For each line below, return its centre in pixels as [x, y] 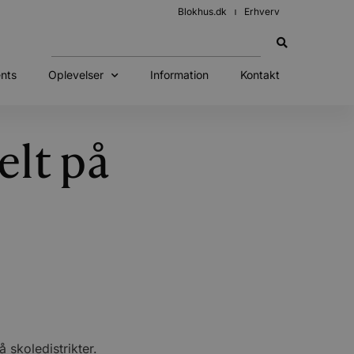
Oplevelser [75, 75]
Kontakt [260, 75]
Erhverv [262, 11]
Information [179, 75]
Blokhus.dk [202, 11]
